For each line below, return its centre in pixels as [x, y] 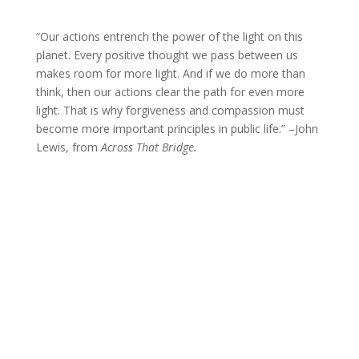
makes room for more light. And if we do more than [170, 73]
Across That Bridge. [149, 147]
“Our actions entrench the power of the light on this [169, 36]
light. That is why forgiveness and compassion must [170, 110]
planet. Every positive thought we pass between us [167, 54]
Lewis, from [68, 147]
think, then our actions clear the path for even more [170, 91]
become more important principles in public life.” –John [177, 128]
